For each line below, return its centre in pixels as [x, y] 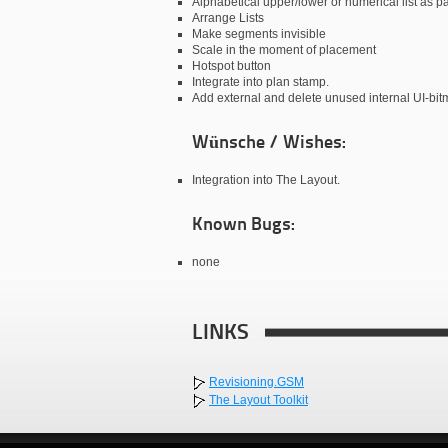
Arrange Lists [228, 18]
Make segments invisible [259, 34]
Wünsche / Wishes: [269, 143]
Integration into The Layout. [266, 180]
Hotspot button [231, 66]
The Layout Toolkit [258, 400]
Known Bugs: [243, 225]
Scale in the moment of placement [284, 50]
